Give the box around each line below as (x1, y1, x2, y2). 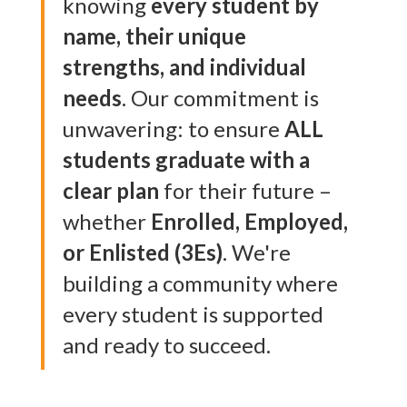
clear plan (63, 176, 159, 203)
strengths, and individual (63, 53, 306, 80)
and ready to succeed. (63, 331, 271, 358)
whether (63, 207, 151, 234)
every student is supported (63, 300, 323, 327)
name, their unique (63, 22, 246, 49)
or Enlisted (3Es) (63, 238, 223, 265)
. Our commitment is (122, 84, 319, 111)
